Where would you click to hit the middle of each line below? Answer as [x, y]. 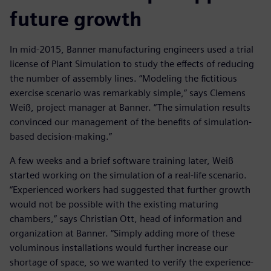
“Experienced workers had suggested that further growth [130, 190]
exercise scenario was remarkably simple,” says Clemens [128, 93]
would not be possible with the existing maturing [114, 204]
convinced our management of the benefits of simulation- [131, 122]
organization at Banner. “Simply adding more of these [122, 233]
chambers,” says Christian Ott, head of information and [126, 219]
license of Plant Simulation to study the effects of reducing [132, 64]
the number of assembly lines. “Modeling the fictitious [123, 79]
